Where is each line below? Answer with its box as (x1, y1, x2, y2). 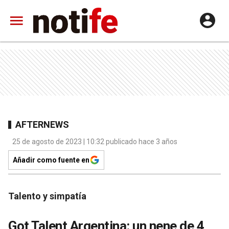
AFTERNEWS (15, 119, 69, 130)
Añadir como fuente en (13, 156, 89, 164)
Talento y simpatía (8, 191, 86, 201)
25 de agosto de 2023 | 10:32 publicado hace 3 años (12, 138, 177, 146)
